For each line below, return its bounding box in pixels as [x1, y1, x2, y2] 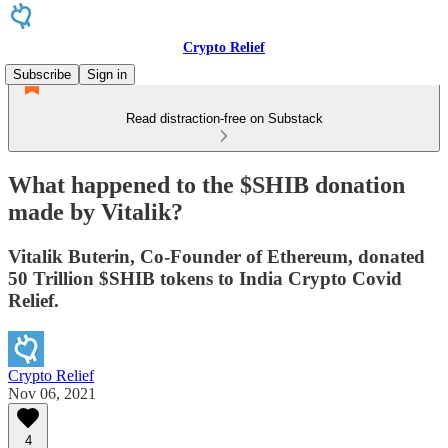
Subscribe [13, 67, 71, 82]
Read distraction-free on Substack [125, 111, 323, 126]
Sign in [87, 67, 127, 82]
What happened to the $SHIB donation [8, 171, 405, 198]
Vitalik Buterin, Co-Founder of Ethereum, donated [8, 245, 425, 267]
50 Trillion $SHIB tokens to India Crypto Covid [8, 267, 402, 289]
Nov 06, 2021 [8, 384, 96, 402]
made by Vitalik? [8, 198, 183, 225]
